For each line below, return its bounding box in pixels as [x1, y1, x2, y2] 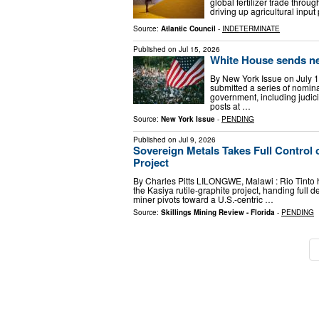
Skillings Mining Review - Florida [161, 206, 275, 217]
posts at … [210, 99, 251, 112]
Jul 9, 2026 [179, 134, 216, 145]
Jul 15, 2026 [179, 44, 220, 55]
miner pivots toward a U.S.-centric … [133, 192, 273, 205]
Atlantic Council [161, 23, 216, 34]
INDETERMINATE [222, 23, 280, 34]
